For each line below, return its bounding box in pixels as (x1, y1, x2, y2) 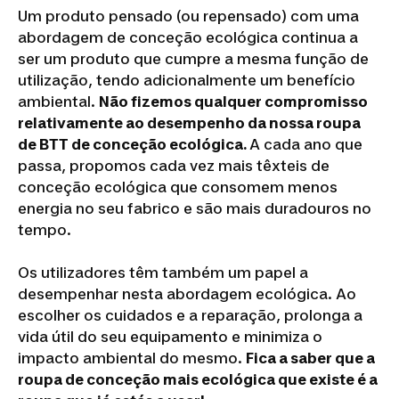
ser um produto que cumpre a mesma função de (18, 50, 369, 68)
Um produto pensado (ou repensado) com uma (18, 7, 359, 25)
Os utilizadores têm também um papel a (18, 264, 308, 281)
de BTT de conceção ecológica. (18, 135, 249, 153)
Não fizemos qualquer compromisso (99, 93, 368, 110)
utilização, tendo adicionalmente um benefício (18, 71, 355, 89)
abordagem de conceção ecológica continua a (18, 28, 358, 46)
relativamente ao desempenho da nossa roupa (18, 114, 361, 132)
